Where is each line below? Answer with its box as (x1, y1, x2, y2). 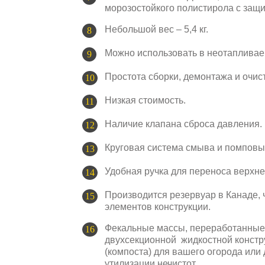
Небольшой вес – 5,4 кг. (105, 24, 208, 34)
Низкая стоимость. (105, 95, 186, 105)
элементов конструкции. (105, 201, 211, 212)
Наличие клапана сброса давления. (105, 118, 262, 129)
